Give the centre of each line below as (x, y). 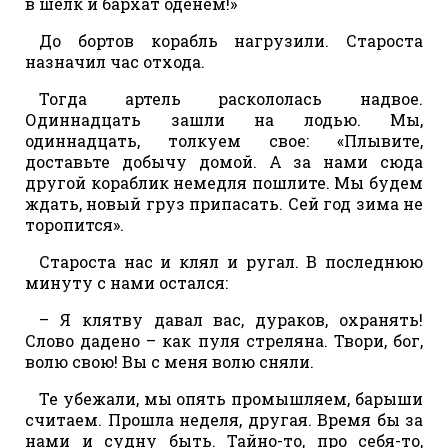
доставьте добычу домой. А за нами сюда (224, 161)
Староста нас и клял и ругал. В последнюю (231, 261)
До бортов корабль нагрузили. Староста (231, 40)
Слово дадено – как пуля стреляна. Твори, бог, (224, 340)
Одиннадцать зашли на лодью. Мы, (224, 119)
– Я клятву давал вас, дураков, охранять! (231, 319)
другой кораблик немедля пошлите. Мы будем (224, 182)
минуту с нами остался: (126, 282)
